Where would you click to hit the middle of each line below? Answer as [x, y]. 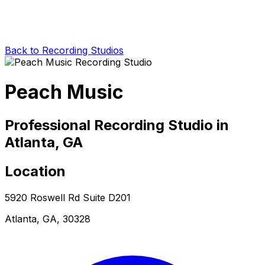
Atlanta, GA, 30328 [48, 219]
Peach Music [64, 92]
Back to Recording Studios [64, 50]
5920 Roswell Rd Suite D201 [68, 197]
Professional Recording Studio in [117, 125]
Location [35, 171]
